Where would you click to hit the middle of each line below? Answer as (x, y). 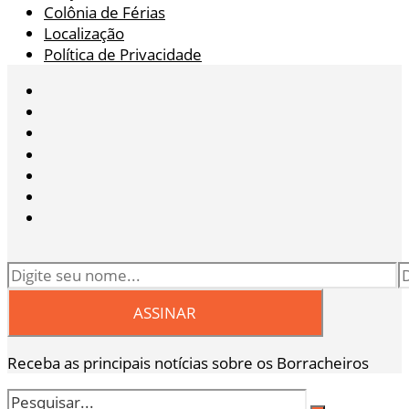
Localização (84, 33)
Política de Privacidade (123, 54)
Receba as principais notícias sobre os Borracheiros (188, 362)
